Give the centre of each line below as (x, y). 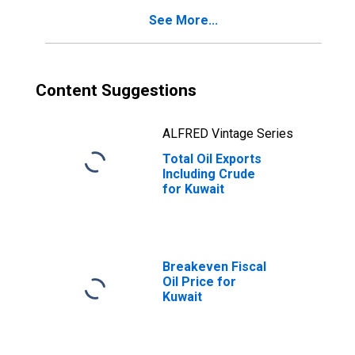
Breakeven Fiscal (214, 267)
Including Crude (209, 174)
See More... (183, 20)
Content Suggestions (116, 90)
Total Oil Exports (212, 159)
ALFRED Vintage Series (228, 134)
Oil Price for (199, 282)
